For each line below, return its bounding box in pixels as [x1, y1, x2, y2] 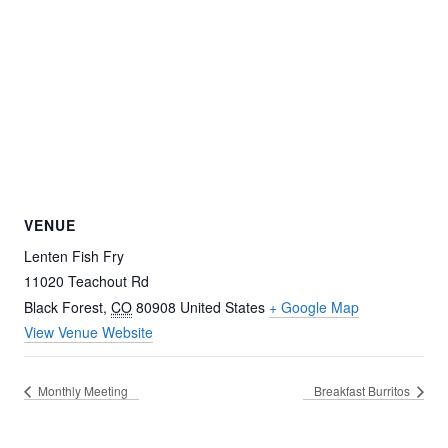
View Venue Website [24, 322, 153, 343]
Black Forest [24, 297, 103, 318]
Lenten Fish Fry [24, 246, 124, 267]
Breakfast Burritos [314, 382, 413, 400]
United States [180, 297, 265, 318]
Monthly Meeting [35, 382, 128, 400]
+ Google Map [269, 297, 359, 318]
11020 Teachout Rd [24, 271, 149, 292]
